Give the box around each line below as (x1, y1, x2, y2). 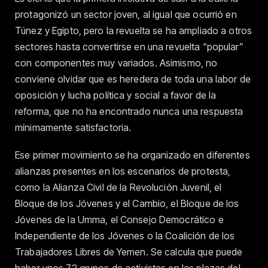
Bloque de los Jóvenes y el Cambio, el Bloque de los (15, 197, 239, 209)
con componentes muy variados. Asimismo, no (15, 56, 218, 69)
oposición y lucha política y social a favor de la (15, 89, 217, 101)
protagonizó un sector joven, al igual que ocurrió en (15, 8, 237, 20)
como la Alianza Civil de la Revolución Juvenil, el (15, 181, 222, 193)
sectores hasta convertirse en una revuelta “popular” (15, 40, 243, 53)
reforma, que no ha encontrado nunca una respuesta (15, 105, 243, 117)
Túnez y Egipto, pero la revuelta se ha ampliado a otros (15, 24, 252, 36)
